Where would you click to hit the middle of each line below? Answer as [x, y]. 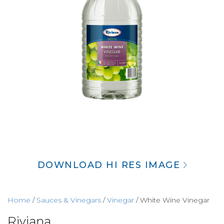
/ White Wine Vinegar [172, 200]
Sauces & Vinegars [69, 200]
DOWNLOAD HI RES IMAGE [110, 165]
